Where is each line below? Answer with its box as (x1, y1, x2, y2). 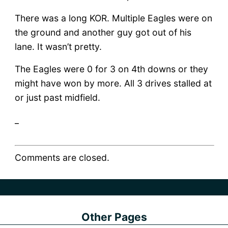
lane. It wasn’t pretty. (14, 41, 102, 52)
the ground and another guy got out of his (14, 26, 191, 38)
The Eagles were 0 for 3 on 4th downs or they (14, 63, 208, 74)
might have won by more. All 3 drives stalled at (14, 77, 212, 89)
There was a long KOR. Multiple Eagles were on (14, 12, 212, 23)
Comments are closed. (14, 152, 109, 163)
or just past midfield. (14, 92, 100, 103)
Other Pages (81, 211, 147, 224)
